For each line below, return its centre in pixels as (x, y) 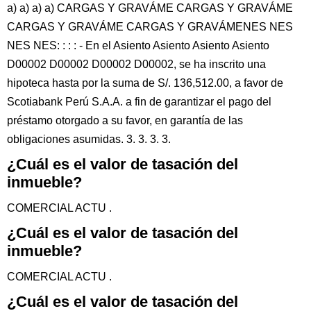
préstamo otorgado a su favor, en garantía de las (125, 120)
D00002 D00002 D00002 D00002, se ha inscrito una (136, 64)
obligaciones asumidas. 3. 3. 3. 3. (89, 139)
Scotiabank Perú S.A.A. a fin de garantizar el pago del (139, 102)
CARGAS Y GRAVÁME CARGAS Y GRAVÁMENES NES (150, 27)
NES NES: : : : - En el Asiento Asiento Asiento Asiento (138, 45)
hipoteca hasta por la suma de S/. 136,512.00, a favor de (145, 83)
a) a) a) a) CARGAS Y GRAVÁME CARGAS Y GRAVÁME (150, 8)
